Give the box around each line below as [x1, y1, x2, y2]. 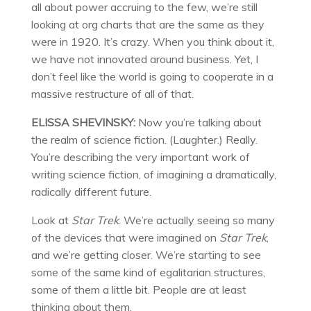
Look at [31, 212, 72, 227]
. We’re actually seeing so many [118, 212, 275, 227]
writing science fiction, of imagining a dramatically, [31, 167, 276, 181]
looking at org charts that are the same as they [31, 17, 264, 31]
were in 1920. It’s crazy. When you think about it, [31, 34, 274, 49]
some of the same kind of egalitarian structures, [31, 264, 265, 279]
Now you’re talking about [135, 115, 262, 129]
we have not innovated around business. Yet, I [31, 51, 258, 66]
